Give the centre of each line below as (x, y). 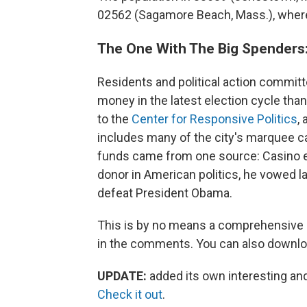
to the (114, 119)
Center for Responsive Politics (214, 119)
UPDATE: (122, 275)
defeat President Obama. (165, 193)
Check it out (130, 294)
